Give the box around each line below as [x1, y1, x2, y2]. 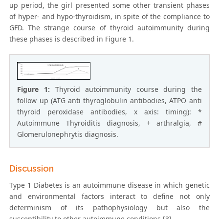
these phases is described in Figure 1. [9, 34, 134, 44]
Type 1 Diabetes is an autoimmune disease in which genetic [9, 180, 210, 190]
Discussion [9, 163, 54, 174]
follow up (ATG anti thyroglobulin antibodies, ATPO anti [17, 95, 202, 105]
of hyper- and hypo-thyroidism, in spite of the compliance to [9, 12, 210, 22]
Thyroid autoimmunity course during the [55, 84, 202, 94]
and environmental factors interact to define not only [9, 191, 210, 201]
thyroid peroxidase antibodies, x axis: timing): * [17, 107, 202, 116]
